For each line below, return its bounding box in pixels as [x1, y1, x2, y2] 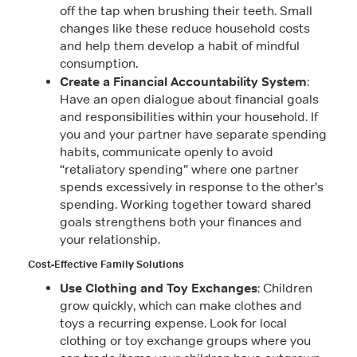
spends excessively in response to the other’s [60, 179, 324, 194]
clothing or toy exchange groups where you [60, 333, 311, 348]
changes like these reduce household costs [60, 21, 310, 36]
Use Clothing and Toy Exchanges [60, 280, 257, 296]
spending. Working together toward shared [60, 197, 312, 212]
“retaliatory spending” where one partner [60, 162, 299, 177]
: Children [257, 280, 312, 296]
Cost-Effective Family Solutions [28, 257, 184, 270]
